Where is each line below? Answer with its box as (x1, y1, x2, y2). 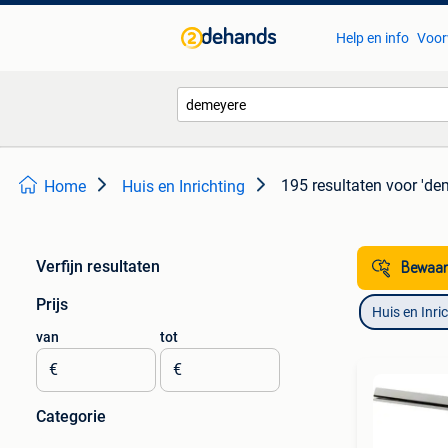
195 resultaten (281, 176, 382, 195)
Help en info (335, 30, 409, 46)
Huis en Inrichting (122, 177, 245, 196)
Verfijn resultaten (36, 257, 160, 276)
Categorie (36, 407, 106, 426)
